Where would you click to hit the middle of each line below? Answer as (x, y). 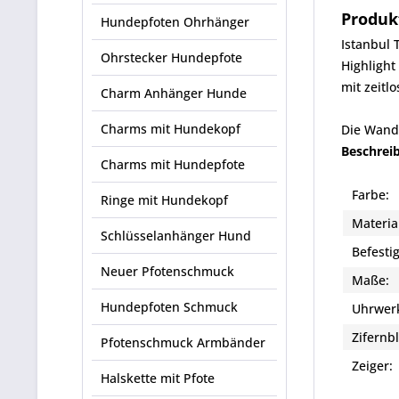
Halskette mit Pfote (158, 378)
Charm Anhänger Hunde (174, 93)
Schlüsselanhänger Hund (176, 236)
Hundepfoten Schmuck (169, 307)
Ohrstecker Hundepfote (171, 57)
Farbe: (370, 195)
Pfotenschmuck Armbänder (183, 342)
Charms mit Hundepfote (173, 164)
